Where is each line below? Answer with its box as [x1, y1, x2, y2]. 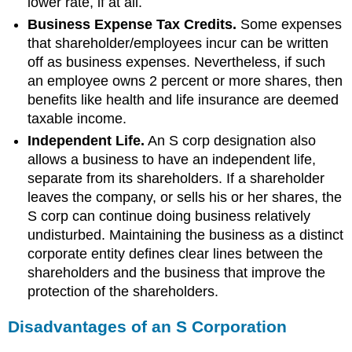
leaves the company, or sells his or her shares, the [27, 189, 343, 206]
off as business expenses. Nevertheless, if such [27, 53, 326, 70]
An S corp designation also [145, 133, 317, 149]
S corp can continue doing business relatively [27, 208, 311, 225]
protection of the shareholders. [27, 284, 219, 300]
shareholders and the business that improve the [27, 265, 326, 281]
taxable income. [27, 110, 127, 126]
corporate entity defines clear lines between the [27, 246, 324, 262]
